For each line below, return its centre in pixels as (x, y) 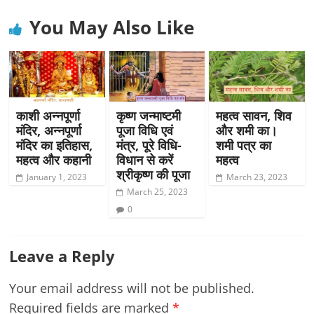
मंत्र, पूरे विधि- (149, 145)
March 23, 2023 (257, 177)
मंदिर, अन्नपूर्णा (49, 130)
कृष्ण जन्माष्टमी (148, 115)
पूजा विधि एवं (144, 130)
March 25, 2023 (157, 191)
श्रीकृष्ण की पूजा (153, 174)
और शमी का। (246, 130)
